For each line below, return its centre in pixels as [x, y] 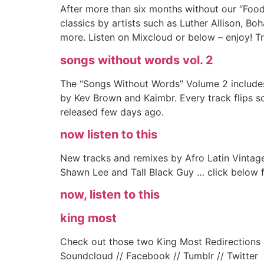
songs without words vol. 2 [137, 60]
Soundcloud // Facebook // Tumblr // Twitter [159, 256]
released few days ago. [112, 112]
